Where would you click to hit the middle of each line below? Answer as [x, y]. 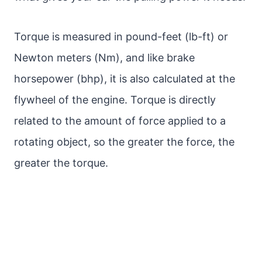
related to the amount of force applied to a [120, 121]
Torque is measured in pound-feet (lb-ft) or [121, 37]
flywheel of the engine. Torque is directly [115, 100]
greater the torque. [61, 163]
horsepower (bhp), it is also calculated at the [125, 79]
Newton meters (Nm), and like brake [104, 58]
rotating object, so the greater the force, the [124, 142]
